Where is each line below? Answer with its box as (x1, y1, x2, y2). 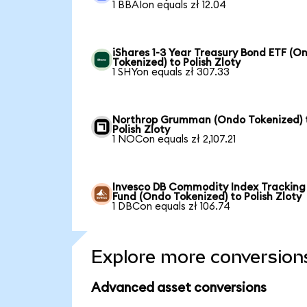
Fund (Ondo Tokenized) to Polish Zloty (112, 191, 302, 202)
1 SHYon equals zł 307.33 (112, 66, 230, 77)
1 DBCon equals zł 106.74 (112, 201, 231, 212)
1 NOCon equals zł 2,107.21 (112, 134, 236, 145)
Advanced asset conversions (90, 282, 267, 295)
